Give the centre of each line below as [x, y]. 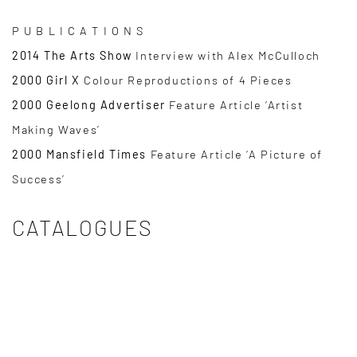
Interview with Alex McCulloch [226, 55]
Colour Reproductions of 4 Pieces [186, 80]
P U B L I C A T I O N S [78, 31]
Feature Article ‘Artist [234, 105]
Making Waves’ [56, 129]
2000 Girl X [46, 80]
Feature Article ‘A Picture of [235, 154]
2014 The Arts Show [72, 55]
